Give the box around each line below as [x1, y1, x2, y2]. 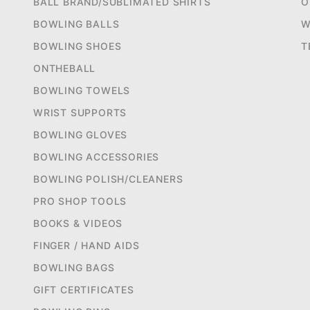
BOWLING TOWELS [33, 84, 131, 97]
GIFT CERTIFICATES [33, 284, 134, 296]
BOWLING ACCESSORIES [33, 151, 160, 163]
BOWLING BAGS [33, 262, 115, 274]
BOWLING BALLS [33, 18, 120, 30]
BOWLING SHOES [33, 40, 122, 53]
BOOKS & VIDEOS [33, 217, 123, 230]
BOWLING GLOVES [33, 129, 128, 141]
